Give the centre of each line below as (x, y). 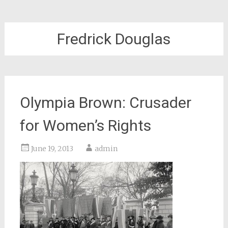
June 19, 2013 (52, 149)
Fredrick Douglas (114, 39)
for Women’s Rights (85, 125)
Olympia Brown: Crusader (105, 103)
